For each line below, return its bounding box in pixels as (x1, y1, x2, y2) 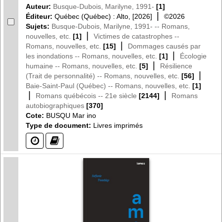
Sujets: (26, 22, 52, 30)
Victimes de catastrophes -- (94, 32, 179, 40)
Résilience (160, 61, 192, 70)
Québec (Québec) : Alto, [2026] (55, 12, 152, 20)
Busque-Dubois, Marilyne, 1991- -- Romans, (52, 22, 190, 30)
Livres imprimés (91, 121, 143, 129)
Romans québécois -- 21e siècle (36, 91, 137, 100)
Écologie (180, 52, 207, 60)
